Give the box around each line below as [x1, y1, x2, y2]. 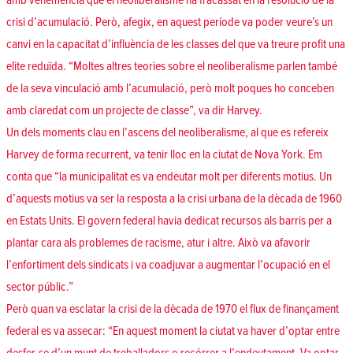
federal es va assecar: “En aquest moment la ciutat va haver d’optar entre [6, 323, 340, 340]
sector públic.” [6, 279, 73, 295]
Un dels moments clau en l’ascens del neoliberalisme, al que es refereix [6, 124, 329, 141]
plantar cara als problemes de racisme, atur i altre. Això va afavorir [6, 235, 310, 251]
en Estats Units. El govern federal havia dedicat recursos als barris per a [6, 213, 332, 229]
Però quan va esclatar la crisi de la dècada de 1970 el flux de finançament [6, 301, 339, 318]
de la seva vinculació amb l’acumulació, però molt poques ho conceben [6, 80, 334, 97]
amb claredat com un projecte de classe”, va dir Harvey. [6, 102, 262, 119]
